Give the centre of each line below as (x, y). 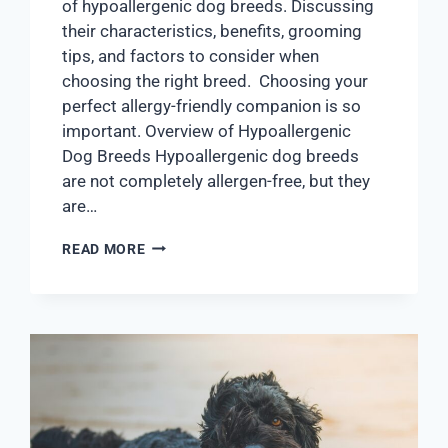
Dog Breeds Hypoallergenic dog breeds (211, 155)
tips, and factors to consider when (191, 55)
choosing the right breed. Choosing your (215, 80)
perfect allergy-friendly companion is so (212, 105)
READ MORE (104, 248)
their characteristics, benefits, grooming (212, 30)
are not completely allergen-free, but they (216, 180)
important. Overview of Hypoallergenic (207, 130)
